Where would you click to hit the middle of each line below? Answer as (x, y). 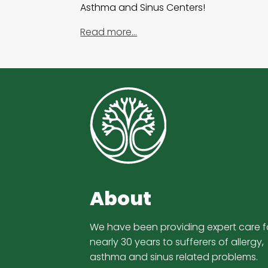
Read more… (109, 32)
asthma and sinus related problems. (174, 257)
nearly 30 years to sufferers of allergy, (177, 242)
